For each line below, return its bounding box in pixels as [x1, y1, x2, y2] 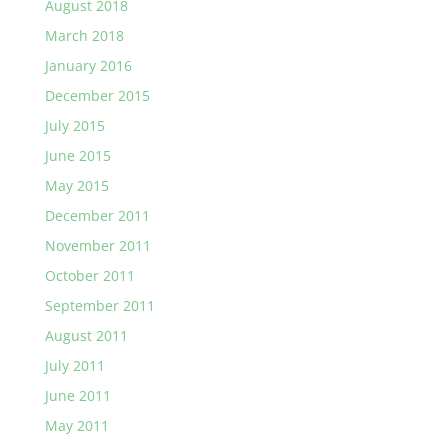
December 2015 [44, 86, 150, 105]
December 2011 [44, 206, 150, 225]
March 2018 [44, 26, 124, 45]
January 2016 [44, 56, 132, 75]
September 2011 [44, 296, 155, 315]
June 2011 [44, 386, 111, 405]
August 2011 [44, 326, 128, 345]
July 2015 [44, 116, 105, 135]
